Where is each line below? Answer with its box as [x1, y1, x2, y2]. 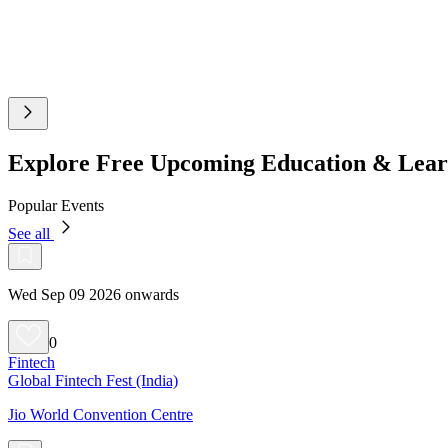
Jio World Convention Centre [8, 405, 193, 423]
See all [8, 224, 54, 242]
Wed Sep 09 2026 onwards [8, 285, 179, 303]
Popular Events [8, 196, 104, 214]
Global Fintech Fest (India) [8, 371, 178, 389]
